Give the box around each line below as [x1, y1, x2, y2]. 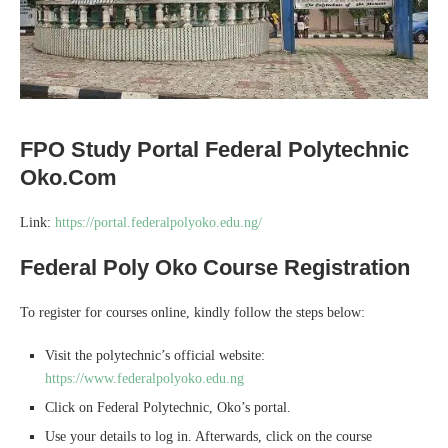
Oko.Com [20, 164, 159, 190]
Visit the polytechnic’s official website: [45, 347, 265, 363]
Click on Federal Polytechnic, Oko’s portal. [45, 399, 291, 415]
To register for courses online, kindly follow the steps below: [20, 304, 365, 320]
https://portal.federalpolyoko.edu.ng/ [55, 214, 262, 230]
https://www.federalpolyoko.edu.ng [45, 370, 244, 386]
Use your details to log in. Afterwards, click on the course [45, 428, 372, 444]
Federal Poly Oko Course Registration [20, 254, 410, 280]
